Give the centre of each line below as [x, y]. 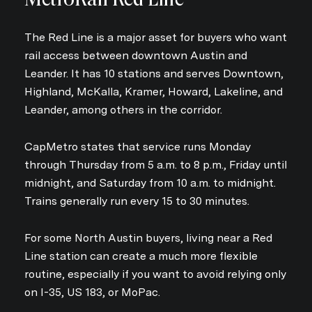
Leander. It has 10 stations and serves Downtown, [154, 74]
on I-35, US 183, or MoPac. [92, 292]
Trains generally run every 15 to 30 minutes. [137, 201]
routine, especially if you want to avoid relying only [155, 274]
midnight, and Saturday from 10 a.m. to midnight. [150, 182]
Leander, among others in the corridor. [123, 110]
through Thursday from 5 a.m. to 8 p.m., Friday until [156, 164]
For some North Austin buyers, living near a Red [148, 237]
